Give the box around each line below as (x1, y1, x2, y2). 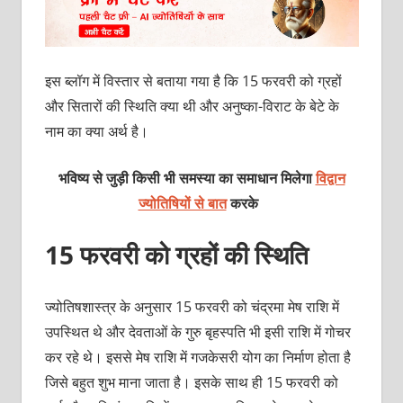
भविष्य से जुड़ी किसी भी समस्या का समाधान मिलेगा (58, 167, 316, 188)
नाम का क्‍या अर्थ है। (44, 121, 148, 141)
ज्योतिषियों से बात (138, 193, 227, 213)
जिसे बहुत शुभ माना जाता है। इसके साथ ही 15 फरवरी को (44, 372, 338, 392)
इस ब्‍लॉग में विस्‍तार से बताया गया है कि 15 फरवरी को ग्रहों (44, 70, 342, 91)
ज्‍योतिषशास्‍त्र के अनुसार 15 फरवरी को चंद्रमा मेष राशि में (44, 296, 339, 317)
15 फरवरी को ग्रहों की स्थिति (44, 237, 309, 272)
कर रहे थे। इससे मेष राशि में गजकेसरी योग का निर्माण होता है (44, 346, 351, 367)
